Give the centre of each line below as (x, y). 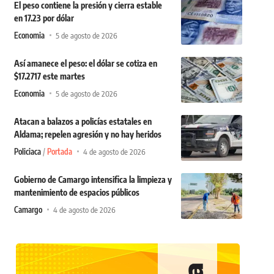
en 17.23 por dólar (44, 18)
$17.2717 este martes (49, 76)
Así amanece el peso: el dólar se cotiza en (85, 63)
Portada (59, 151)
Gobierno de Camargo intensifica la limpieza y (93, 179)
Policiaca (27, 151)
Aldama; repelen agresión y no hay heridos (87, 134)
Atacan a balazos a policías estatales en (83, 121)
